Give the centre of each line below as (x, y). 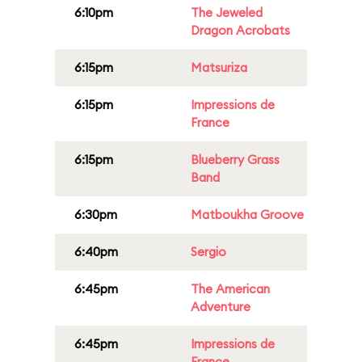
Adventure (221, 307)
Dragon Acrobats (240, 30)
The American (230, 289)
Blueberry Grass (235, 160)
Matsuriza (219, 67)
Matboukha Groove (247, 215)
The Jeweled (227, 13)
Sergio (208, 252)
